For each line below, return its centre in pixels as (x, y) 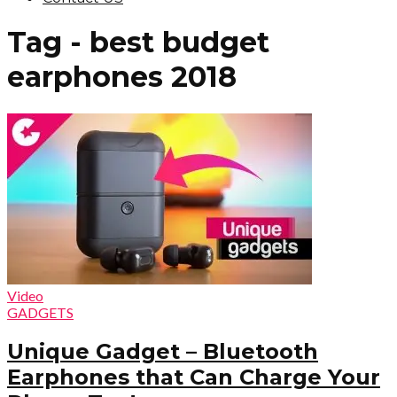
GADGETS (40, 312)
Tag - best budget (138, 43)
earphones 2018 (122, 77)
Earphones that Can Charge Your (194, 377)
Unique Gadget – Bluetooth (163, 351)
